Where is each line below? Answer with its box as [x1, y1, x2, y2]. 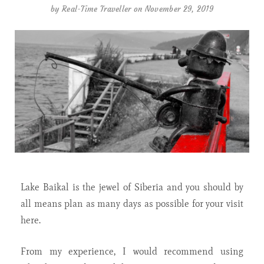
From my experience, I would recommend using [21, 245, 243, 257]
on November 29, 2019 [133, 4, 213, 15]
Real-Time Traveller [61, 4, 131, 15]
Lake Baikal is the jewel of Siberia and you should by [21, 181, 243, 193]
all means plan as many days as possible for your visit [21, 197, 243, 209]
